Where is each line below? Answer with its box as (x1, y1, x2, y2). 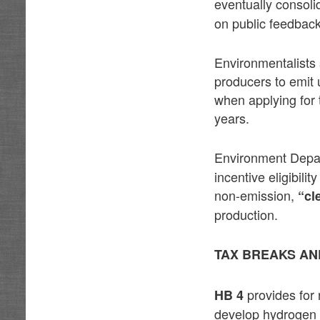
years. (214, 108, 250, 127)
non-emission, (214, 186, 299, 205)
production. (214, 205, 279, 224)
